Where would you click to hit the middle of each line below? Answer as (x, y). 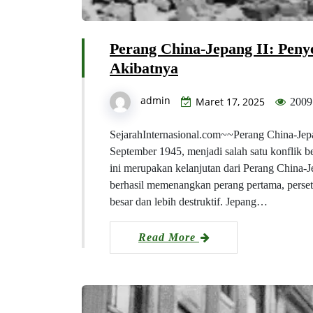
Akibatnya (144, 68)
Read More (169, 237)
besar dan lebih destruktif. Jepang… (189, 201)
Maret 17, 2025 (230, 101)
